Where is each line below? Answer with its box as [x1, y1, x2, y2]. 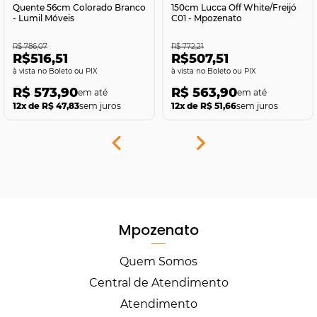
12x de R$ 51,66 [171, 100, 236, 111]
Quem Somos [120, 254, 197, 268]
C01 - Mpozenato [171, 13, 242, 24]
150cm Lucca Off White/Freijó [171, 2, 296, 13]
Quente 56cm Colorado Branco [13, 2, 146, 13]
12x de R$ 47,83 [13, 100, 79, 111]
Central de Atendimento [88, 275, 229, 289]
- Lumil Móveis [13, 13, 74, 24]
